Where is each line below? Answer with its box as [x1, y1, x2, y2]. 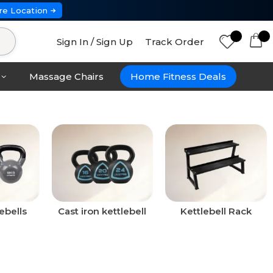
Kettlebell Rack [180, 205, 252, 218]
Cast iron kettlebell [58, 205, 147, 218]
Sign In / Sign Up [57, 35, 133, 48]
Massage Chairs [29, 71, 104, 83]
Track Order [145, 35, 205, 48]
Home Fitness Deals [130, 71, 227, 83]
